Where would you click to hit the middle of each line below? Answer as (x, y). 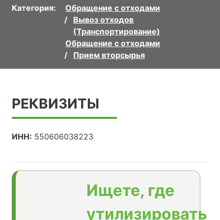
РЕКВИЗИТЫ (55, 103)
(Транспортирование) (117, 31)
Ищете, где (130, 190)
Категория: (34, 8)
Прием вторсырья (109, 55)
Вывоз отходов (104, 19)
